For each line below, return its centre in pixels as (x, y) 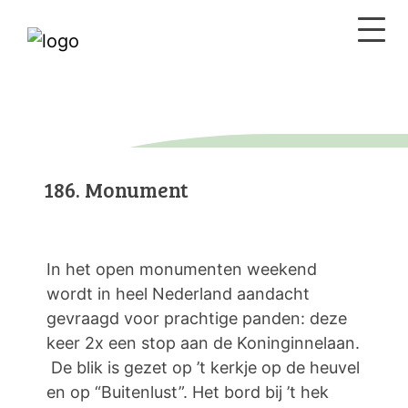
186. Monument (116, 189)
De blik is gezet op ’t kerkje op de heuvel (203, 367)
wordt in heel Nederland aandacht (178, 294)
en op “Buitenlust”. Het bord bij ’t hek (188, 392)
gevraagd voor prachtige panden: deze (197, 318)
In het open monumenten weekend (182, 269)
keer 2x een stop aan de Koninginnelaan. (203, 343)
